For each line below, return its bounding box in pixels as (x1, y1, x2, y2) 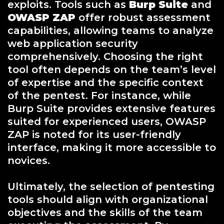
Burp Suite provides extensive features (7, 102, 215, 114)
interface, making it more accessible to (7, 141, 216, 153)
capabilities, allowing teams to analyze (7, 24, 213, 36)
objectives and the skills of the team (7, 206, 202, 218)
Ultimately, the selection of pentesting (7, 180, 214, 192)
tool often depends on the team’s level (7, 63, 216, 75)
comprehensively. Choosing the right (7, 50, 203, 62)
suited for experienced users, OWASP (7, 115, 206, 127)
